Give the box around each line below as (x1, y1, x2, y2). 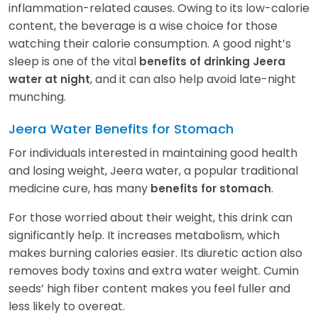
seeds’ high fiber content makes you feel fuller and (9, 280, 290, 297)
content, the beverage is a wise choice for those (9, 17, 278, 34)
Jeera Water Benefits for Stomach (9, 119, 234, 138)
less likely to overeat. (9, 297, 125, 314)
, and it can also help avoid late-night (90, 70, 296, 87)
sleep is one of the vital (9, 53, 139, 70)
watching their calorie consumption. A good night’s (9, 35, 291, 52)
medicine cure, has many (9, 180, 150, 197)
